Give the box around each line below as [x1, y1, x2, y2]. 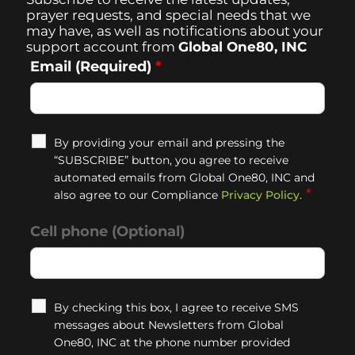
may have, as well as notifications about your [26, 23, 324, 39]
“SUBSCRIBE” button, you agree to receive [54, 153, 289, 167]
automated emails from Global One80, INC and [54, 170, 315, 185]
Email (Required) [30, 58, 156, 75]
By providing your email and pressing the [54, 136, 285, 150]
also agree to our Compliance [54, 188, 222, 202]
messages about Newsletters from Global [54, 318, 284, 332]
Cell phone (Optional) [30, 223, 185, 240]
